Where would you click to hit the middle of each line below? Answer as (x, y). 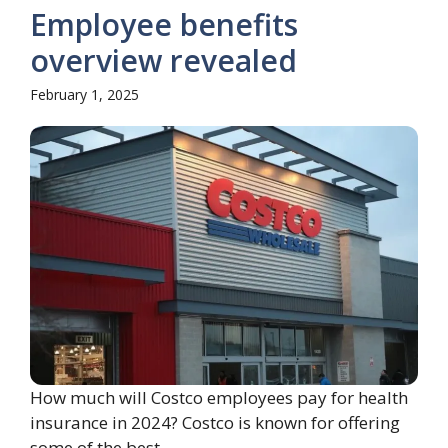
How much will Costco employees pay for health (219, 397)
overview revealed (163, 61)
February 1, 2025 (84, 95)
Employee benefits (164, 25)
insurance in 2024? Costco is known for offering (215, 422)
